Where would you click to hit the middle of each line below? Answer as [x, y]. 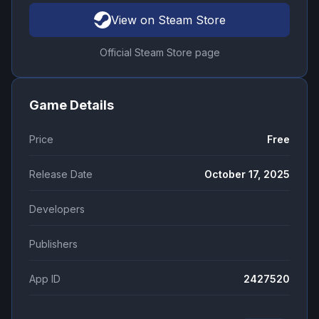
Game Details [72, 105]
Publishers [53, 244]
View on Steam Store [168, 20]
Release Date [61, 174]
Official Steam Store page [159, 53]
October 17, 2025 [247, 174]
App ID [45, 279]
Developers [57, 209]
